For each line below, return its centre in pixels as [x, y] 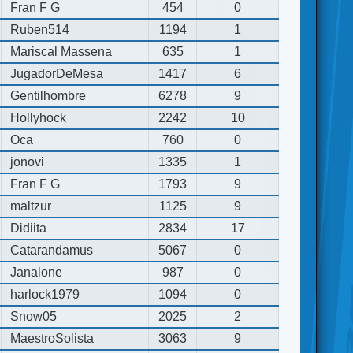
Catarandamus [52, 250]
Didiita [29, 228]
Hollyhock [39, 117]
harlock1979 [45, 294]
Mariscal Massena [61, 51]
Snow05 [34, 316]
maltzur [31, 206]
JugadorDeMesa [57, 73]
